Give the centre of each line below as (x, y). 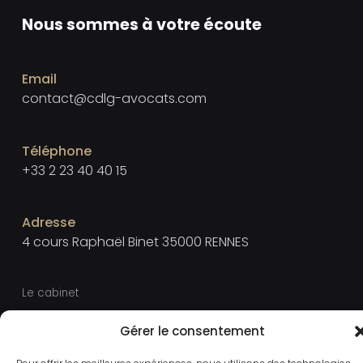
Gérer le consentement (192, 331)
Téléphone (57, 151)
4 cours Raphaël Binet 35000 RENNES (135, 242)
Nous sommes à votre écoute (142, 24)
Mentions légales (67, 319)
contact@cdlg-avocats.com (114, 99)
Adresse (49, 223)
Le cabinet (50, 293)
